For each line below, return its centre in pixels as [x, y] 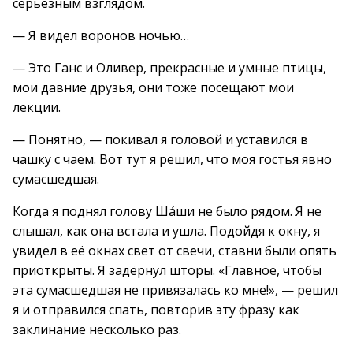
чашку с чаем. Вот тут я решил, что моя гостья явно [172, 159]
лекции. [37, 107]
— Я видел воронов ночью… [101, 35]
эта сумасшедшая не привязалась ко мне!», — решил [175, 290]
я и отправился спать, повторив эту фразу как [156, 310]
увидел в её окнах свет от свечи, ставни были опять [175, 251]
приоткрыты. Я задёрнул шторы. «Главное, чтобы [167, 270]
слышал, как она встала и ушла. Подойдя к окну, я [166, 231]
